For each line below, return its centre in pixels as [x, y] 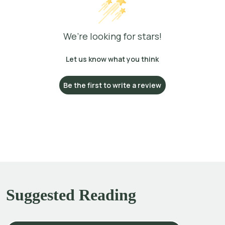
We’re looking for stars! [112, 36]
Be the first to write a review [113, 85]
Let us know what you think [113, 59]
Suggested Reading [71, 195]
